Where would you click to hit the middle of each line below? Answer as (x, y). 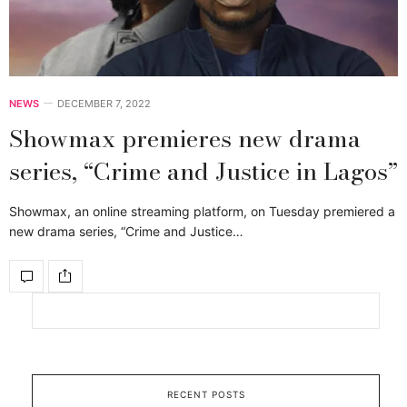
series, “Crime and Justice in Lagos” (203, 171)
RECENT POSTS (206, 394)
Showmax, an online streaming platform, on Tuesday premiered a (202, 211)
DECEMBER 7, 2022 (104, 103)
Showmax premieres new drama (185, 138)
